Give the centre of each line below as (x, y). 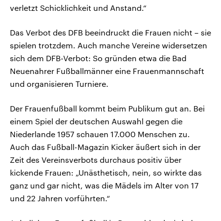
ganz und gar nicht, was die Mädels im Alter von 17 (104, 185)
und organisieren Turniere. (59, 84)
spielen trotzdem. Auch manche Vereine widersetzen (109, 45)
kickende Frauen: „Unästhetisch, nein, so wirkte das (106, 173)
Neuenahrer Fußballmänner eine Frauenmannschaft (107, 71)
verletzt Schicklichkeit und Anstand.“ (78, 8)
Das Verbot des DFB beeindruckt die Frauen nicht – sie (110, 33)
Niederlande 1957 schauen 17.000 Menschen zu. (100, 134)
